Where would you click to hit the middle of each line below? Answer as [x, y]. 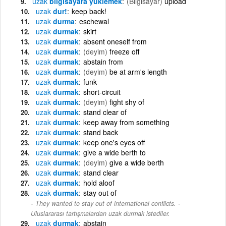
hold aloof [99, 182]
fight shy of [127, 102]
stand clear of [105, 112]
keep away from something [126, 122]
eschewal [94, 21]
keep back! [89, 11]
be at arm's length [138, 71]
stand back [101, 132]
